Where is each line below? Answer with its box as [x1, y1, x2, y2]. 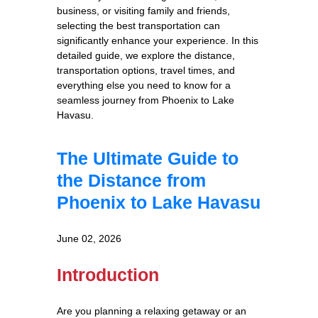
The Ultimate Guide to [57, 148, 238, 168]
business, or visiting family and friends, [57, 4, 230, 16]
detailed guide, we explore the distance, [57, 49, 235, 61]
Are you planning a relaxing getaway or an [57, 305, 246, 317]
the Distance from [57, 170, 206, 190]
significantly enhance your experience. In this [57, 34, 258, 46]
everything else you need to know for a [57, 79, 231, 91]
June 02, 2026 [57, 232, 121, 244]
